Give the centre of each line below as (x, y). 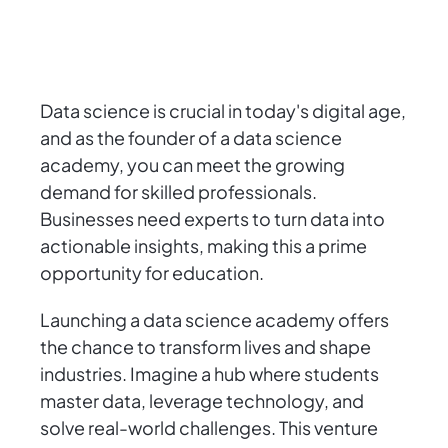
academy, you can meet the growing (192, 165)
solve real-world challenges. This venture (209, 428)
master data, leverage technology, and (202, 401)
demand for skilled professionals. (178, 192)
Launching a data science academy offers (214, 320)
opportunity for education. (152, 273)
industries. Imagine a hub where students (209, 374)
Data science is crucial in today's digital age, (223, 111)
